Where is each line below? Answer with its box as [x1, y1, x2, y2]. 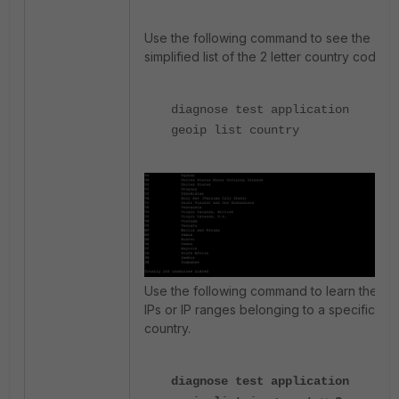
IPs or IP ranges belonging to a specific [144, 301, 375, 317]
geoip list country [171, 123, 299, 138]
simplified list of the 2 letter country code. [144, 49, 387, 65]
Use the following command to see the [144, 30, 370, 46]
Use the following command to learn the [144, 282, 378, 298]
